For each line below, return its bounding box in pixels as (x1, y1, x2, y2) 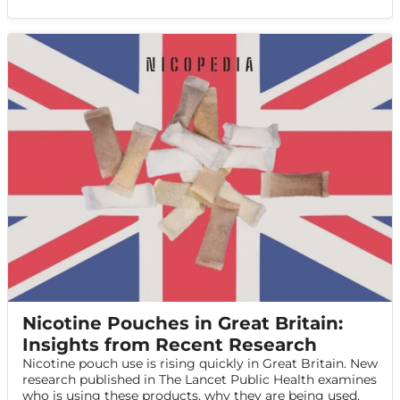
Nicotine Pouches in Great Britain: (22, 312, 343, 335)
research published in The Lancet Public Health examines (22, 371, 377, 388)
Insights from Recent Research (22, 334, 317, 356)
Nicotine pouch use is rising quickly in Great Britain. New (22, 355, 378, 372)
